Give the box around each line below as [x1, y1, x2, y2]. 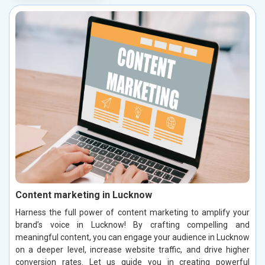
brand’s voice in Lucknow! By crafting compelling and [15, 220, 250, 230]
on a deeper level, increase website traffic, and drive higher [15, 245, 250, 255]
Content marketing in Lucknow [15, 189, 152, 201]
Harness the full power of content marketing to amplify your [15, 208, 250, 218]
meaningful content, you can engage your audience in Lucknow [15, 232, 250, 243]
